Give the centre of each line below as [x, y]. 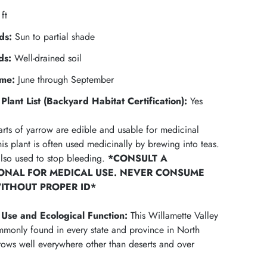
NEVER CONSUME [162, 172]
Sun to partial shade [54, 36]
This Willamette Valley [173, 215]
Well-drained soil [47, 58]
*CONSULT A [138, 158]
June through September [66, 79]
